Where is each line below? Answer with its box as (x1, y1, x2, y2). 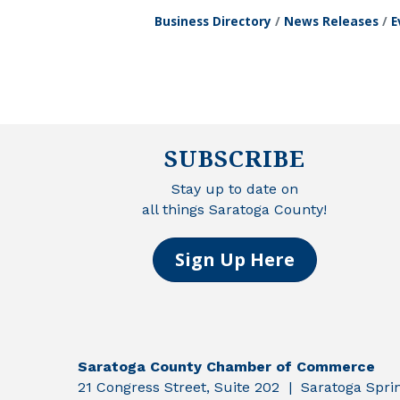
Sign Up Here (174, 247, 295, 272)
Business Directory (154, 12, 271, 29)
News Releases (284, 12, 379, 29)
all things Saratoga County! (142, 201, 327, 219)
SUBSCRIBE (163, 142, 305, 175)
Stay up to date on (171, 180, 298, 198)
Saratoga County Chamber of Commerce (78, 358, 375, 376)
